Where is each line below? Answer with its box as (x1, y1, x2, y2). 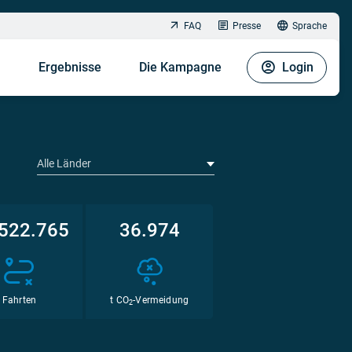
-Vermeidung (133, 295, 189, 306)
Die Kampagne (139, 60, 222, 75)
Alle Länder (37, 157, 91, 170)
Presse (233, 20, 261, 31)
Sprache (292, 20, 327, 31)
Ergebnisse (38, 60, 101, 75)
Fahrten (2, 295, 37, 306)
